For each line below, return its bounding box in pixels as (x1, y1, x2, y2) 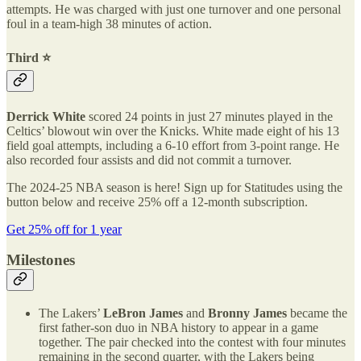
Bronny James (208, 306, 287, 320)
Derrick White (6, 109, 85, 123)
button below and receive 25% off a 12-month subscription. (6, 194, 308, 209)
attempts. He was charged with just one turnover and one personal (6, 2, 341, 17)
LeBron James (103, 306, 183, 320)
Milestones (6, 251, 75, 269)
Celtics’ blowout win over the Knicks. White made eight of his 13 (6, 123, 339, 138)
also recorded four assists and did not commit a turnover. (6, 152, 292, 167)
